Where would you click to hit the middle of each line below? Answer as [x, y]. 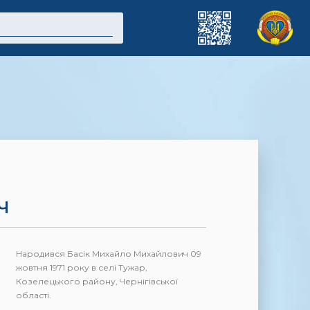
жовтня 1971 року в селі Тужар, [82, 268]
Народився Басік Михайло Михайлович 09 [109, 254]
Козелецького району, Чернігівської [97, 282]
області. [34, 295]
